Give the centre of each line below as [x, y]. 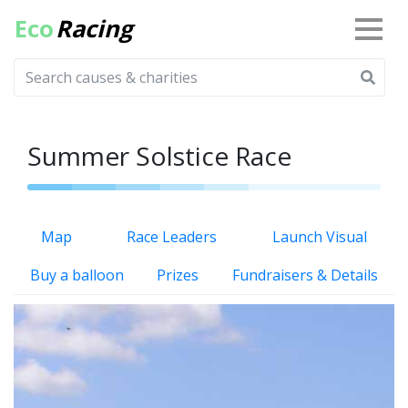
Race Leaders [172, 237]
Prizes [178, 275]
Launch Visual [319, 237]
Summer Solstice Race [159, 156]
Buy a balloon [77, 275]
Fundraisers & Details [305, 275]
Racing [94, 29]
